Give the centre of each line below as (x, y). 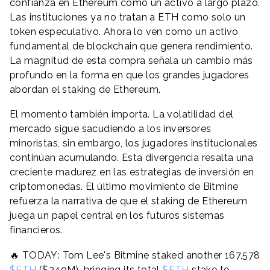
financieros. (36, 230)
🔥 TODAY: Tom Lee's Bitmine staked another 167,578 (135, 255)
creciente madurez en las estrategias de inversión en (132, 172)
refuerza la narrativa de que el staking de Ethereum (129, 201)
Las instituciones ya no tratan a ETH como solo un (128, 17)
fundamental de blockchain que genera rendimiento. (131, 46)
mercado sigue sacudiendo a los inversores (111, 129)
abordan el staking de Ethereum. (85, 89)
